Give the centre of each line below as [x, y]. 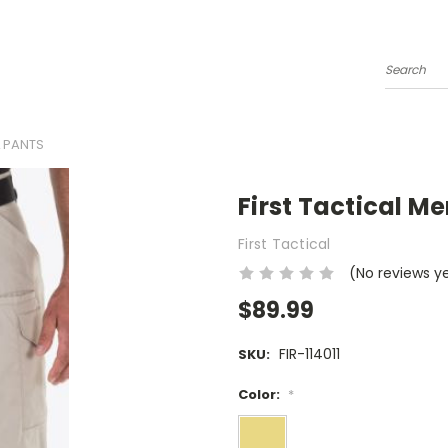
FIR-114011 [309, 354]
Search [409, 77]
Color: [260, 395]
